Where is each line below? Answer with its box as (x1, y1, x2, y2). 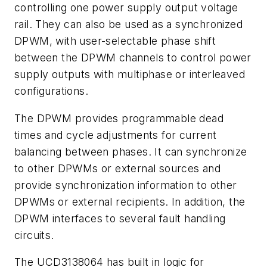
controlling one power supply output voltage (14, 1, 238, 14)
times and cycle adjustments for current (14, 128, 217, 141)
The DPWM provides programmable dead (14, 111, 223, 125)
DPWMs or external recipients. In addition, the (14, 195, 246, 208)
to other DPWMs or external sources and (14, 162, 221, 175)
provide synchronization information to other (14, 178, 237, 191)
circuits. (14, 228, 54, 241)
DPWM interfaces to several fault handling (14, 212, 226, 225)
